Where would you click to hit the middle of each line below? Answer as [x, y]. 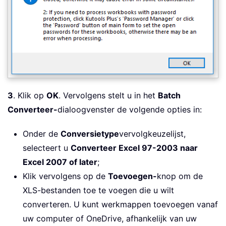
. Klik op [30, 95]
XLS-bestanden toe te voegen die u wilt [98, 190]
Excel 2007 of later [60, 162]
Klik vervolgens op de [65, 176]
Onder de [42, 133]
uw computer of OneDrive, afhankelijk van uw [110, 218]
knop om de [180, 176]
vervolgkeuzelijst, [152, 133]
